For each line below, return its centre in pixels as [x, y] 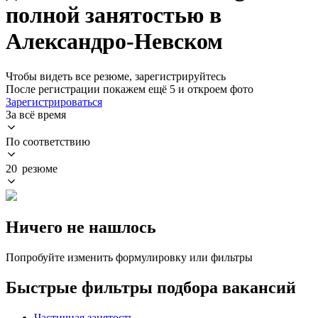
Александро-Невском [114, 42]
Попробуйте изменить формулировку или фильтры [129, 257]
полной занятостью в [114, 15]
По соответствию [48, 141]
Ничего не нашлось [81, 227]
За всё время [36, 114]
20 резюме [32, 168]
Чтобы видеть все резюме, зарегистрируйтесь [116, 76]
